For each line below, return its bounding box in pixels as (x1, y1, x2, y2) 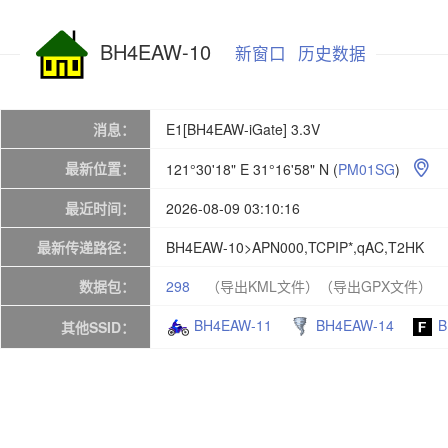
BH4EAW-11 (194, 315, 272, 335)
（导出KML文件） (206, 276, 319, 296)
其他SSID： (61, 317, 135, 337)
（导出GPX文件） (319, 276, 432, 296)
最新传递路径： (37, 237, 135, 257)
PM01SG (338, 159, 395, 179)
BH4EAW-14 (316, 315, 394, 335)
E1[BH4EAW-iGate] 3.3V (166, 119, 320, 139)
